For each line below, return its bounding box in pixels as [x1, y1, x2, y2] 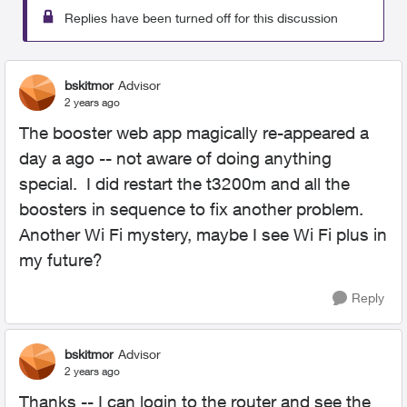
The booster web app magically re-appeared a [19, 123, 369, 143]
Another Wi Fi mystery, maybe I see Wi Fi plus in [19, 224, 387, 244]
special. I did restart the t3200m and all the [19, 174, 350, 194]
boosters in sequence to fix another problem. [19, 199, 368, 219]
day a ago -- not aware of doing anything [19, 148, 332, 168]
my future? [19, 250, 103, 270]
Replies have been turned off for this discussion [65, 10, 338, 25]
